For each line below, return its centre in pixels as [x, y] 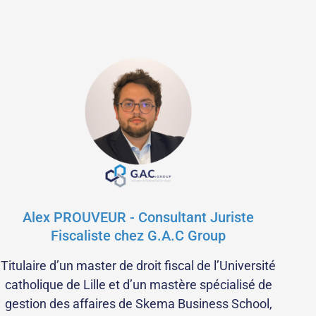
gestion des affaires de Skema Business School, [138, 304]
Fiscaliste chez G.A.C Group [138, 236]
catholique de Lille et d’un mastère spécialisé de [138, 285]
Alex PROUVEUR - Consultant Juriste [138, 218]
